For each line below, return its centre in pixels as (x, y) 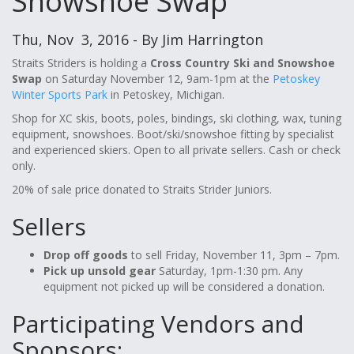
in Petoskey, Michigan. (166, 94)
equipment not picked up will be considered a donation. (184, 286)
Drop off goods (86, 255)
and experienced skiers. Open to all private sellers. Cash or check (176, 150)
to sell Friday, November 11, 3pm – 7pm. (234, 255)
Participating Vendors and (158, 324)
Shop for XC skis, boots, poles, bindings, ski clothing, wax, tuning (177, 118)
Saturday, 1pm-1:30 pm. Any (229, 271)
